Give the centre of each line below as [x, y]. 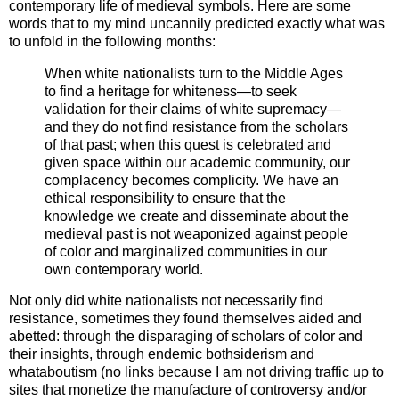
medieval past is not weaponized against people [196, 233]
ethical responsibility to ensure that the [165, 198]
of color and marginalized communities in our [186, 251]
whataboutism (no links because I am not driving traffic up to [196, 372]
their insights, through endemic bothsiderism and [162, 354]
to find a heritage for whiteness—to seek [171, 91]
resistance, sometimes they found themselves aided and [185, 319]
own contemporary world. [124, 269]
